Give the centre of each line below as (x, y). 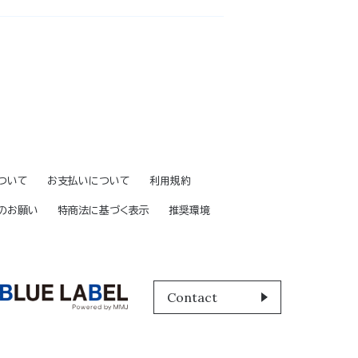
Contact (192, 297)
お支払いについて (89, 181)
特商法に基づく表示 (103, 211)
